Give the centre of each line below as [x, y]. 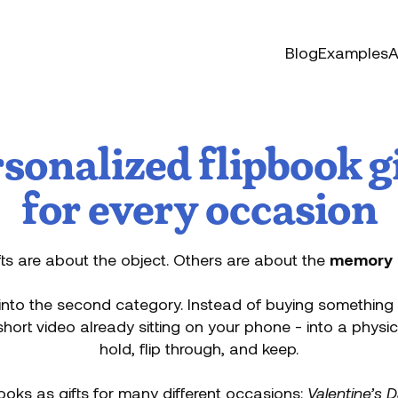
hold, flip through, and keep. [199, 348]
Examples [353, 52]
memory [361, 259]
